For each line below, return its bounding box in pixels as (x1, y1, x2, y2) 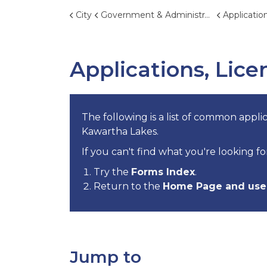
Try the (94, 166, 131, 178)
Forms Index (131, 166, 195, 178)
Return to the (94, 180, 163, 192)
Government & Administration (101, 10, 204, 20)
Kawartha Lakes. (82, 125, 159, 137)
